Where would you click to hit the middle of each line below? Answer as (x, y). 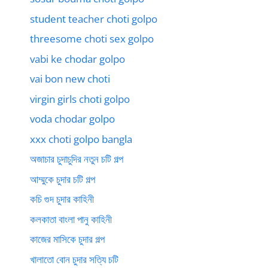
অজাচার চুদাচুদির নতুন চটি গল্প (77, 159)
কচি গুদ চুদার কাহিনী (62, 199)
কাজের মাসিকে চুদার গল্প (67, 239)
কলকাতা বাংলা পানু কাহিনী (71, 219)
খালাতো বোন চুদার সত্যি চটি (74, 259)
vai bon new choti (70, 79)
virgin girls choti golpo (80, 99)
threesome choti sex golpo (92, 39)
